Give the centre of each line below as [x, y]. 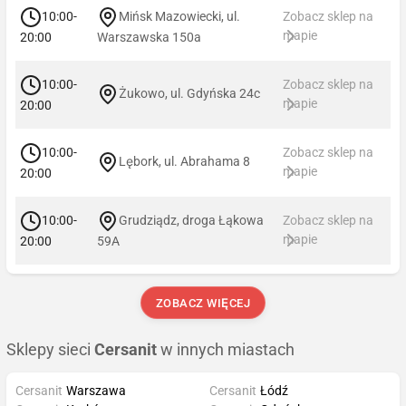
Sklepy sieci [50, 349]
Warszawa [96, 390]
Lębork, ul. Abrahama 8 [184, 161]
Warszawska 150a [149, 37]
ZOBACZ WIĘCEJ [203, 303]
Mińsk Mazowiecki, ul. [179, 16]
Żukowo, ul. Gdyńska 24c [189, 93]
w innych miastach [226, 349]
